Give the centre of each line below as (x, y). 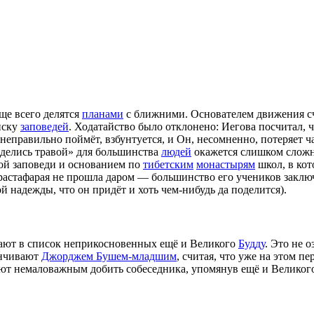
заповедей (45, 127)
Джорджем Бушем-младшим (109, 257)
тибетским (168, 165)
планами (103, 114)
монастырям (226, 165)
